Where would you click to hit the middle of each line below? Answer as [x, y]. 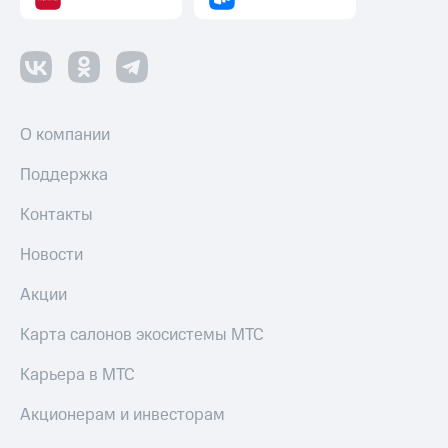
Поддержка [64, 175]
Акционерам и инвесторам [122, 415]
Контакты [56, 215]
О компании [65, 135]
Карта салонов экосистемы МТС [142, 335]
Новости [51, 255]
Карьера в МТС [77, 375]
